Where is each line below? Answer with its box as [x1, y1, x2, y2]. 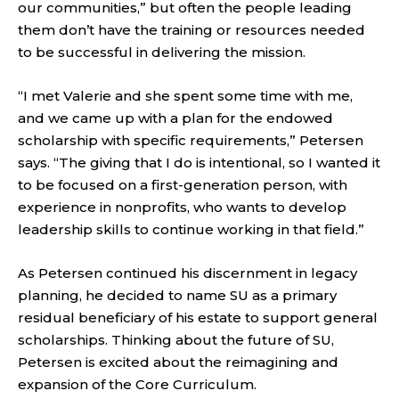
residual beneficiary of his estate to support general [18, 309, 378, 327]
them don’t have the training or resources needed [18, 21, 365, 39]
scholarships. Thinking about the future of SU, [18, 331, 334, 349]
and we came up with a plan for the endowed [18, 110, 333, 127]
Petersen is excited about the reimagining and [18, 354, 338, 371]
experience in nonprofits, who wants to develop [18, 199, 346, 216]
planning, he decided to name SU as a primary [18, 287, 337, 305]
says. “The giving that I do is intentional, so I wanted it [18, 154, 380, 172]
